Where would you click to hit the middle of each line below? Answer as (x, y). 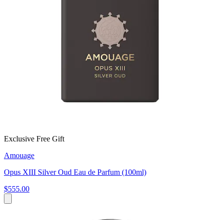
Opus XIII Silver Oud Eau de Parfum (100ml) (75, 172)
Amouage (19, 156)
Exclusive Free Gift (34, 139)
